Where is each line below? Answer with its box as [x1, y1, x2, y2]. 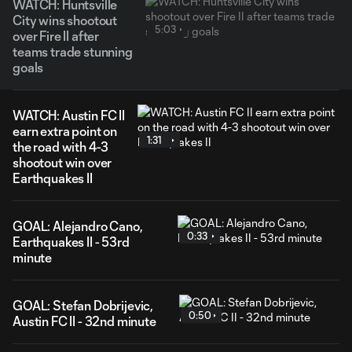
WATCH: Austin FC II [13, 108, 125, 123]
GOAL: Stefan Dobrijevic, [13, 298, 154, 313]
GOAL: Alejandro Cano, [13, 218, 143, 233]
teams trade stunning [13, 44, 133, 59]
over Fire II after [13, 28, 100, 43]
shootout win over [13, 155, 112, 170]
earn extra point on [13, 123, 117, 138]
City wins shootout [13, 13, 118, 27]
